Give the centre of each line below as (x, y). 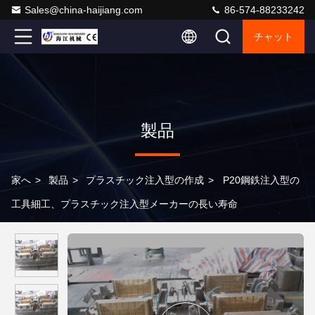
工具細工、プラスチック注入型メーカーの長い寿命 (124, 204)
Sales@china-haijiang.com (84, 10)
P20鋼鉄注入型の (261, 180)
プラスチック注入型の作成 (145, 180)
